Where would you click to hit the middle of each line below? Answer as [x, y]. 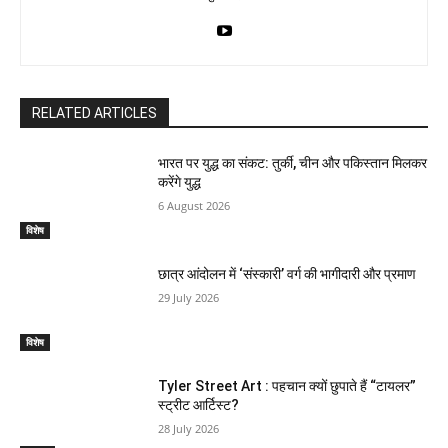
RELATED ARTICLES [94, 112]
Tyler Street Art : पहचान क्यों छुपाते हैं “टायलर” [287, 385]
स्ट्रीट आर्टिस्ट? [199, 404]
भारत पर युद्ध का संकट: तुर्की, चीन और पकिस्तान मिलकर [293, 162]
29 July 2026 [189, 298]
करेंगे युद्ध [180, 181]
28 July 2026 [189, 428]
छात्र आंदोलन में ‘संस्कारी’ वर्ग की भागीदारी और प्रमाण [287, 274]
